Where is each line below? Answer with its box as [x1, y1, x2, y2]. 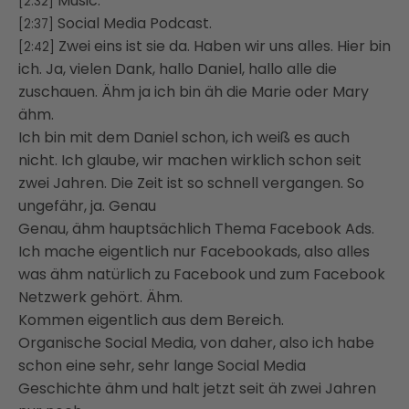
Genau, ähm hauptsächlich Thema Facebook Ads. [18, 217, 374, 239]
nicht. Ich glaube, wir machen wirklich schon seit [18, 149, 362, 171]
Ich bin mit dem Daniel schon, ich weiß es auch [18, 126, 350, 148]
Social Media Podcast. [58, 12, 212, 34]
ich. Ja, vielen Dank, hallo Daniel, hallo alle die [18, 58, 337, 79]
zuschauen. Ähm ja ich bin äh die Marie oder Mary [18, 80, 369, 102]
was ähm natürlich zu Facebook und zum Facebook [18, 263, 385, 285]
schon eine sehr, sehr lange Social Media [18, 354, 306, 376]
